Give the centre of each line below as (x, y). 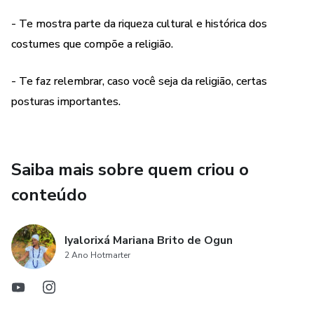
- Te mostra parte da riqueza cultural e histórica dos (139, 24)
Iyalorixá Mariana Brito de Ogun (149, 240)
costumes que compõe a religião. (92, 44)
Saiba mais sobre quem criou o (130, 170)
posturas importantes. (66, 102)
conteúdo (49, 195)
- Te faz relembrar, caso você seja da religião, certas (139, 81)
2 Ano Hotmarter (97, 255)
